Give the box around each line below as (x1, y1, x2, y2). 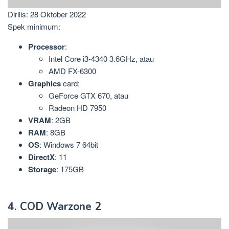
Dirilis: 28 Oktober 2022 (8, 8, 86, 19)
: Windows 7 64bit (39, 139, 98, 150)
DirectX (28, 151, 55, 163)
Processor (28, 40, 65, 52)
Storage (28, 163, 56, 175)
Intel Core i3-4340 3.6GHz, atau (49, 53, 154, 64)
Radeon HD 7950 (49, 102, 106, 113)
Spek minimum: (8, 20, 60, 32)
